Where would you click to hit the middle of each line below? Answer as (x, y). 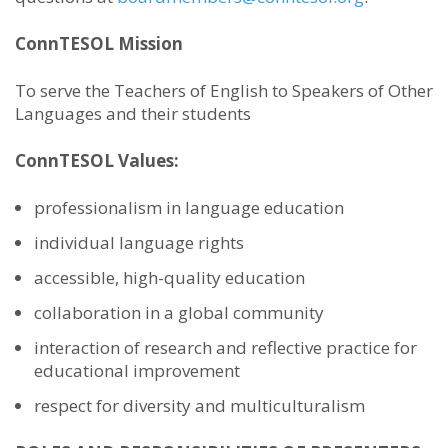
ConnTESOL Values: (99, 160)
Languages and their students (133, 113)
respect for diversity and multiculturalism (199, 405)
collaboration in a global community (181, 312)
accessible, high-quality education (171, 277)
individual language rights (141, 242)
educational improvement (139, 370)
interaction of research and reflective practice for (225, 347)
